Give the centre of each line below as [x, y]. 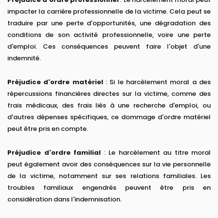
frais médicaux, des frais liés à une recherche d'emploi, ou [109, 106]
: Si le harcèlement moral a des [157, 82]
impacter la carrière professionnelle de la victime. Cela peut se [109, 12]
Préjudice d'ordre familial [54, 153]
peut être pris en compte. [48, 129]
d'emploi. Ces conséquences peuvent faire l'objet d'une [109, 47]
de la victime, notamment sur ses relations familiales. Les [109, 176]
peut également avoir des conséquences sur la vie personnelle [109, 164]
